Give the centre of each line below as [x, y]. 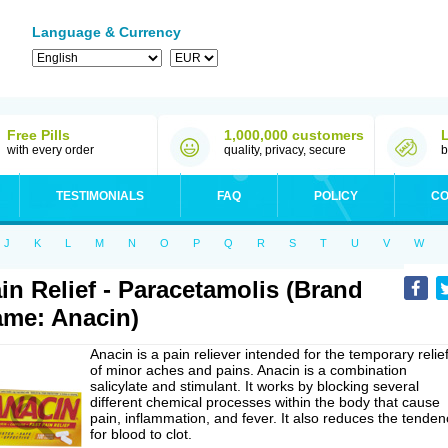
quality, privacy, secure [285, 150]
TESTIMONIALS [100, 196]
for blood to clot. [141, 434]
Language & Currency [106, 32]
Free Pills [38, 135]
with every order [50, 150]
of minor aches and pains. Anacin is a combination [248, 370]
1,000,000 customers [294, 135]
